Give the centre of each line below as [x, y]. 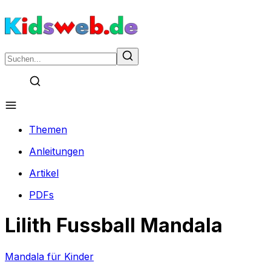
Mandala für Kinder [49, 256]
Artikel [44, 173]
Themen [48, 129]
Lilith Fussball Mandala [114, 226]
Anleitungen [57, 151]
